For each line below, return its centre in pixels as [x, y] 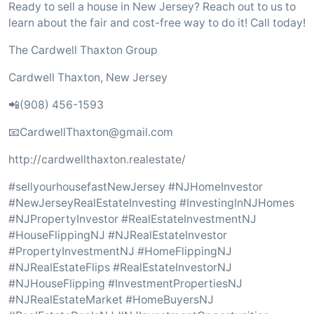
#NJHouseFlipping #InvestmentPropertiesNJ [125, 284]
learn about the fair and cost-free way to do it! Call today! [157, 23]
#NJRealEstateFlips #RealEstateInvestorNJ [120, 267]
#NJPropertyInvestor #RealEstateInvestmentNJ [132, 219]
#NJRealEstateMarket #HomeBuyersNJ [111, 300]
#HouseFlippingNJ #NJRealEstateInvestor [118, 235]
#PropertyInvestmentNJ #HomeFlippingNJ [120, 251]
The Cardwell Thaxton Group [83, 50]
